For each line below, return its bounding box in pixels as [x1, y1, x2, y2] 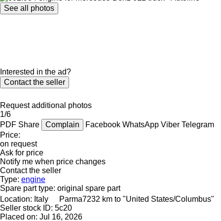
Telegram [182, 120, 214, 129]
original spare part [57, 184, 120, 192]
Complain [45, 120, 79, 129]
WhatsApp [122, 120, 161, 129]
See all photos [4, 3, 54, 12]
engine [21, 175, 45, 184]
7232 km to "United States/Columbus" [82, 194, 214, 203]
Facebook [85, 120, 122, 129]
